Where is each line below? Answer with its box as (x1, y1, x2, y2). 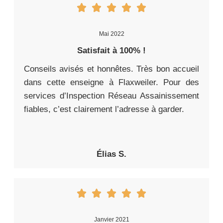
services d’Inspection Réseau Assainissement (24, 91, 199, 101)
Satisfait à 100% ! (77, 46, 146, 56)
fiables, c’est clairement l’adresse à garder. (24, 105, 184, 114)
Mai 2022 (99, 30, 124, 38)
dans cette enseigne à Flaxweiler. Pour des (24, 78, 199, 88)
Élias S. (97, 149, 126, 159)
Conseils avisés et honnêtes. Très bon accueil (24, 64, 199, 74)
